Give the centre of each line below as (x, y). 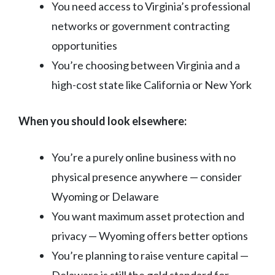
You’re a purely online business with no (144, 157)
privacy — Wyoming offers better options (150, 236)
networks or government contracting (141, 26)
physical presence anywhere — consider (147, 177)
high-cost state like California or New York (152, 85)
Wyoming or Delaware (105, 197)
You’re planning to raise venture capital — (150, 256)
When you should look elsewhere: (103, 121)
